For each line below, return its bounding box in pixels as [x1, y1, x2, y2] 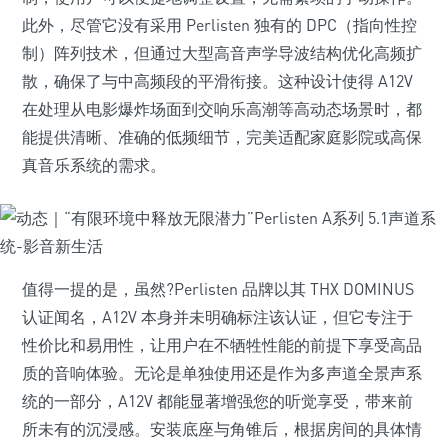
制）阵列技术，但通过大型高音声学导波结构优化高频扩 [22, 43, 422, 63]
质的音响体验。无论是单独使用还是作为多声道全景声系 [22, 363, 422, 383]
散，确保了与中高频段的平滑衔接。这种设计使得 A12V [22, 71, 413, 91]
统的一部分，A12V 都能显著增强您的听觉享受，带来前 [22, 391, 413, 411]
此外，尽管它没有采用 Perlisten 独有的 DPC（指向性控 [22, 15, 417, 35]
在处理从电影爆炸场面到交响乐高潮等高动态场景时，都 [22, 99, 422, 119]
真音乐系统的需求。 [22, 155, 166, 175]
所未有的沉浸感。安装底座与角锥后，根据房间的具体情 [22, 419, 422, 439]
